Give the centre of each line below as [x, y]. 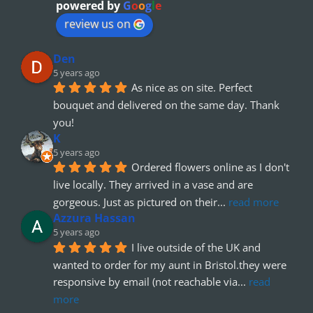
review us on [97, 23]
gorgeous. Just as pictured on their [135, 202]
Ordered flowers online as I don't [210, 167]
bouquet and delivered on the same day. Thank [166, 105]
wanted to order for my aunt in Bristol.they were [170, 264]
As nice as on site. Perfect [192, 88]
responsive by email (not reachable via [145, 282]
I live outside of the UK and [196, 247]
